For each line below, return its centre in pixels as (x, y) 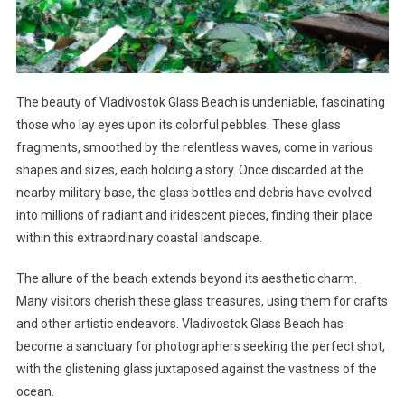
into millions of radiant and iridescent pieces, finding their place (194, 215)
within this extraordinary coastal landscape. (139, 237)
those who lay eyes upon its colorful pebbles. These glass (178, 124)
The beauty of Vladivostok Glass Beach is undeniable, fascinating (200, 102)
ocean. (35, 391)
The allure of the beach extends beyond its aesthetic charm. (186, 278)
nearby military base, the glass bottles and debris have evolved (193, 192)
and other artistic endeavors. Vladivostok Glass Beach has (179, 323)
